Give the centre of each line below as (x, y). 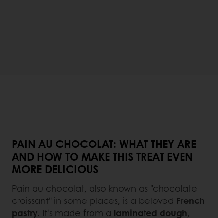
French (191, 201)
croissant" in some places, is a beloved (94, 201)
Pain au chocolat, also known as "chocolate (104, 189)
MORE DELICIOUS (56, 169)
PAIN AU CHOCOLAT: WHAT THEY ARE (104, 144)
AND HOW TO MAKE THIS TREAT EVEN (102, 156)
